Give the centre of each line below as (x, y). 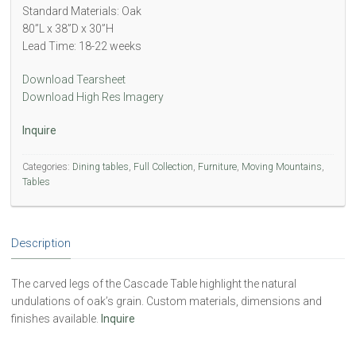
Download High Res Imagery (94, 97)
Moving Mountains (282, 167)
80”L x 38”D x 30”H (68, 29)
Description (41, 243)
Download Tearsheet (74, 79)
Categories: (47, 167)
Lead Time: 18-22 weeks (82, 46)
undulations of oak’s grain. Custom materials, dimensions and (166, 301)
